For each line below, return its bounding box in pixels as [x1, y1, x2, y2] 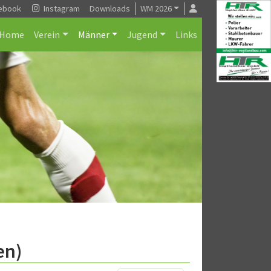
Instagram [41, 3, 80, 14]
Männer [77, 28, 109, 41]
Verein [33, 28, 60, 41]
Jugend [127, 28, 158, 41]
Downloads [89, 3, 130, 14]
